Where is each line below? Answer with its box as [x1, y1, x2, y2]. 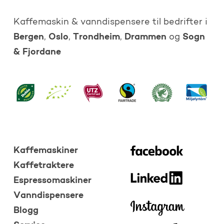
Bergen [13, 32, 44, 42]
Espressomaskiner [13, 176, 92, 186]
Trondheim [72, 32, 120, 42]
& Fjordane [13, 47, 61, 57]
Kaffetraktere [13, 161, 74, 171]
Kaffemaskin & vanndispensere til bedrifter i [13, 17, 207, 27]
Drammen [124, 32, 166, 42]
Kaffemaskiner [13, 146, 78, 156]
